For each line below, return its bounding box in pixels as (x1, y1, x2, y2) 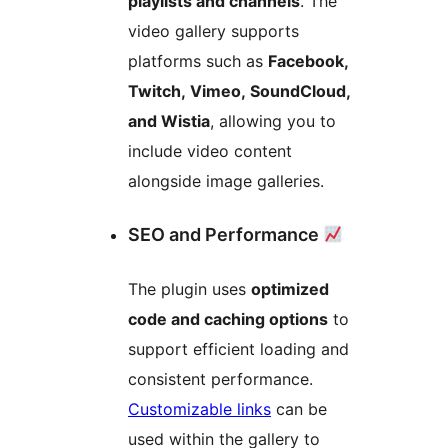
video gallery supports (128, 21, 299, 42)
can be (271, 399, 327, 420)
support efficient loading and (128, 339, 349, 360)
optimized (251, 279, 329, 300)
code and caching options (128, 309, 328, 330)
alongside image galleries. (128, 171, 324, 192)
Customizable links (128, 399, 271, 420)
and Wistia (128, 111, 210, 132)
